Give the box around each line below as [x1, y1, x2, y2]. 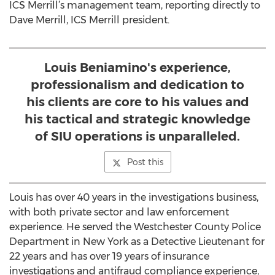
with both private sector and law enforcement [9, 206, 229, 218]
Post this [126, 157, 163, 168]
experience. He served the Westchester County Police [9, 221, 261, 233]
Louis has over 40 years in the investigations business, [9, 192, 258, 203]
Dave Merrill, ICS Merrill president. [9, 14, 169, 26]
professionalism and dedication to [31, 77, 244, 92]
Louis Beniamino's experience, [44, 60, 231, 75]
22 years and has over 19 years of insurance [9, 250, 209, 262]
